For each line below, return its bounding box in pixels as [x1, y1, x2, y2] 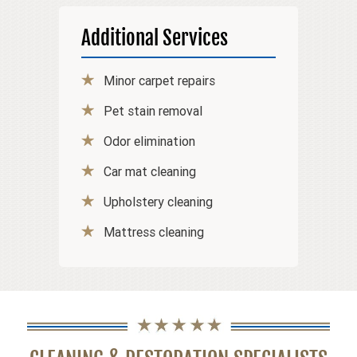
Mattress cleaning [104, 223, 204, 240]
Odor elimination [104, 132, 195, 149]
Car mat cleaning [104, 163, 196, 179]
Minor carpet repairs [104, 72, 215, 88]
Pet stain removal [104, 102, 202, 119]
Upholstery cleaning [104, 193, 213, 210]
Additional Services [81, 25, 228, 50]
